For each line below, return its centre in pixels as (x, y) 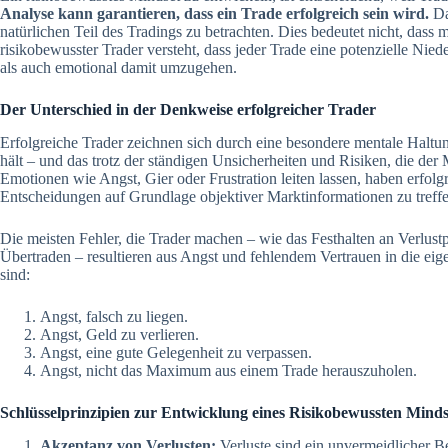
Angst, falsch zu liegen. (114, 317)
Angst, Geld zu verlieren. (119, 335)
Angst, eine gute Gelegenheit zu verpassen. (176, 353)
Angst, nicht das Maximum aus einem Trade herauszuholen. (228, 371)
